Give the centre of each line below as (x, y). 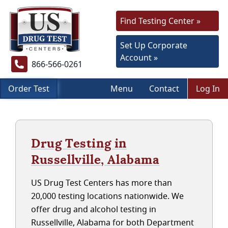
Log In (208, 89)
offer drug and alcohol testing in (94, 209)
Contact (164, 89)
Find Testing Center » (160, 21)
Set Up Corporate (154, 45)
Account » (139, 58)
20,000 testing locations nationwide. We (107, 196)
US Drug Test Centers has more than (102, 183)
